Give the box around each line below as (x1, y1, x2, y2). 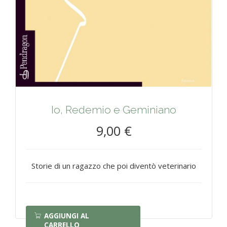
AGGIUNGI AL (44, 211, 89, 221)
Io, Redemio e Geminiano (51, 103, 176, 117)
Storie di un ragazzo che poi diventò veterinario (31, 161, 196, 171)
